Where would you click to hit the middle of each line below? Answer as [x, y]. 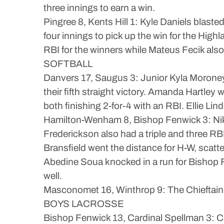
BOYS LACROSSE [84, 204]
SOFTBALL [68, 64]
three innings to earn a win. [99, 8]
